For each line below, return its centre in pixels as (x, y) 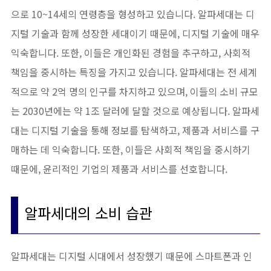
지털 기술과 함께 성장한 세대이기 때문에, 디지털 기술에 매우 (135, 33)
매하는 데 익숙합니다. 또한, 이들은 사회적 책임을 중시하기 (131, 149)
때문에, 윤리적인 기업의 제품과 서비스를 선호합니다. (119, 169)
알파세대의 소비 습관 (88, 213)
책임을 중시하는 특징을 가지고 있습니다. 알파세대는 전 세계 (134, 72)
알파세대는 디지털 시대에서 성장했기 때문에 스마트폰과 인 (132, 256)
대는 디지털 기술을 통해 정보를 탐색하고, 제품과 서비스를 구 (135, 130)
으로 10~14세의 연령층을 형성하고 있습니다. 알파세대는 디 (133, 14)
